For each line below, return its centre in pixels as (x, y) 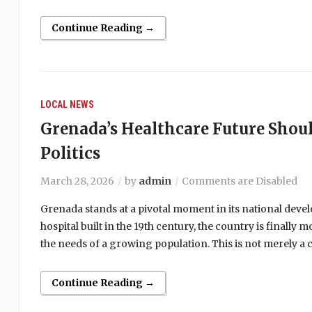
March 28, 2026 (77, 181)
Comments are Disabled (239, 181)
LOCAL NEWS (67, 104)
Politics (70, 153)
